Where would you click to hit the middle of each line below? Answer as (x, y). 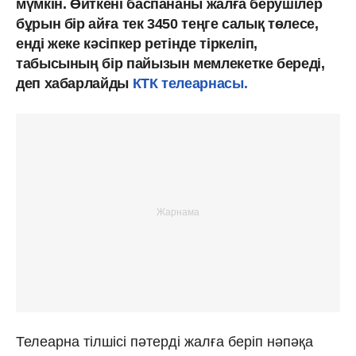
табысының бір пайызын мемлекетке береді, (170, 63)
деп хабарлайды (74, 83)
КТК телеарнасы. (190, 83)
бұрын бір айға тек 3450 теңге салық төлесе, (167, 23)
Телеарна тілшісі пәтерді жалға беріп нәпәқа (164, 341)
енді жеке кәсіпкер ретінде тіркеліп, (137, 43)
